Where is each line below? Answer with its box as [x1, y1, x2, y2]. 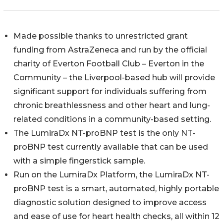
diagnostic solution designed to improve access [13, 197, 207, 207]
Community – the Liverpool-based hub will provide [13, 72, 215, 82]
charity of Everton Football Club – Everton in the [13, 58, 204, 68]
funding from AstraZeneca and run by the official [13, 45, 207, 55]
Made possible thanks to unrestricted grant [13, 31, 188, 41]
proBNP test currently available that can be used [13, 142, 208, 152]
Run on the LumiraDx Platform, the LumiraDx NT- [13, 169, 210, 179]
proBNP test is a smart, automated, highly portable [13, 183, 219, 193]
